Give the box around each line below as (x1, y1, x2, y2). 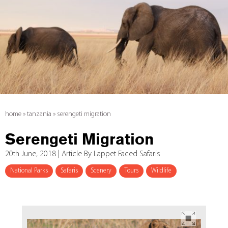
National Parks (10, 167, 48, 174)
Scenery (91, 167, 111, 174)
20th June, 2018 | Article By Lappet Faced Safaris (5, 150, 160, 158)
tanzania (27, 110, 51, 118)
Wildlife (151, 167, 172, 174)
